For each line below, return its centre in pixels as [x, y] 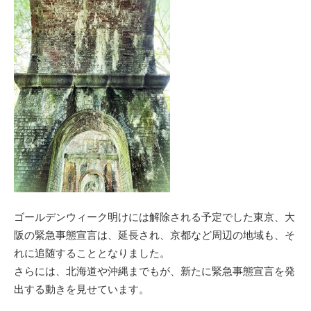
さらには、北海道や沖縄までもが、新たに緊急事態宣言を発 [154, 271]
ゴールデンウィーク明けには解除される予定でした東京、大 [154, 217]
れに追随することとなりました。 [92, 253]
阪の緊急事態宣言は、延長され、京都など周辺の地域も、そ [154, 235]
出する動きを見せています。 [82, 289]
